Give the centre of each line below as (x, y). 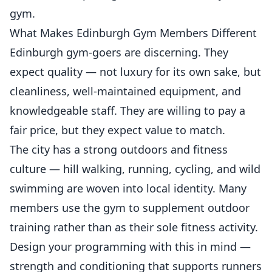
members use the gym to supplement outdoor (130, 208)
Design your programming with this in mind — (130, 246)
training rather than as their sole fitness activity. (134, 227)
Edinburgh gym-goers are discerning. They (119, 52)
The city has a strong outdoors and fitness (119, 149)
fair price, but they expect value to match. (117, 130)
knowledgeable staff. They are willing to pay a (127, 110)
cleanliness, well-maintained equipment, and (125, 91)
